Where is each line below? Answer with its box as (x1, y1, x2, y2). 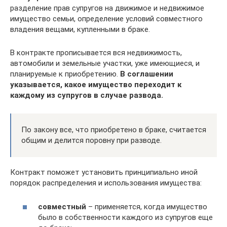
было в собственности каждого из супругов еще (38, 212, 213, 222)
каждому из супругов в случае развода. (10, 91, 163, 100)
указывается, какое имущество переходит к (10, 80, 181, 89)
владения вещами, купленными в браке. (10, 25, 150, 34)
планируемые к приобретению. (10, 69, 120, 79)
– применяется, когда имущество (86, 202, 207, 211)
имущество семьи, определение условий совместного (10, 14, 203, 23)
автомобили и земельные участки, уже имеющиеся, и (10, 59, 200, 68)
